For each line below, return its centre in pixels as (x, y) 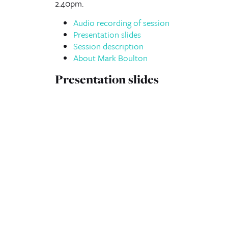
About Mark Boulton (110, 58)
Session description (108, 46)
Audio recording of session (121, 23)
